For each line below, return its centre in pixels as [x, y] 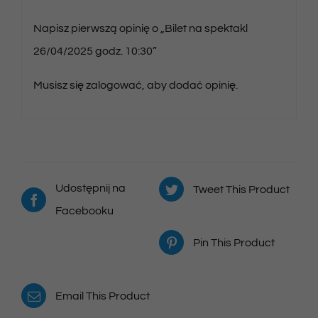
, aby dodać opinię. [190, 85]
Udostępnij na [91, 188]
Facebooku [84, 211]
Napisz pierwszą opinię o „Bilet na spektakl [140, 28]
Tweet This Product [241, 189]
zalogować [114, 85]
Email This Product [103, 296]
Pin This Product [234, 242]
